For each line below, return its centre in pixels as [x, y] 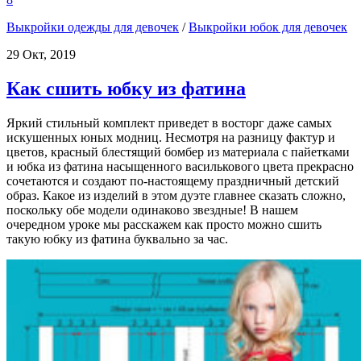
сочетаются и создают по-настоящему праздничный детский [173, 180]
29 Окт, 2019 [41, 54]
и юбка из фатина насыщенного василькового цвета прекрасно [180, 166]
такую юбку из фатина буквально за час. [117, 239]
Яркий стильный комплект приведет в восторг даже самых [169, 122]
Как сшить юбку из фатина [126, 88]
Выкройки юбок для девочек [268, 27]
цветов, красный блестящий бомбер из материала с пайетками [178, 151]
